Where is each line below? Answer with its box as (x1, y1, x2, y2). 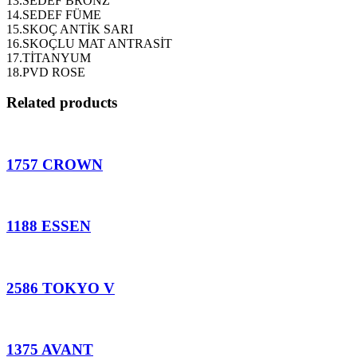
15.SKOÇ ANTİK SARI (6, 22, 133, 36)
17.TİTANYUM (6, 50, 91, 65)
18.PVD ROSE (6, 65, 85, 79)
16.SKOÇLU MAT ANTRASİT (6, 36, 172, 50)
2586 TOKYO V (6, 279, 115, 296)
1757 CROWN (6, 155, 103, 173)
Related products (6, 94, 117, 112)
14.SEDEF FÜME (6, 7, 101, 22)
